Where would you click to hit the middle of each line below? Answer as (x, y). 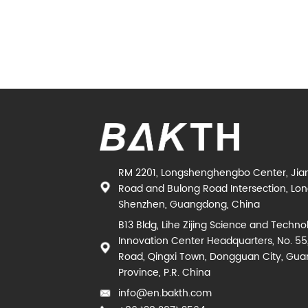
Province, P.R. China (165, 273)
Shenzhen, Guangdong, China (189, 205)
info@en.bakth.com (165, 293)
